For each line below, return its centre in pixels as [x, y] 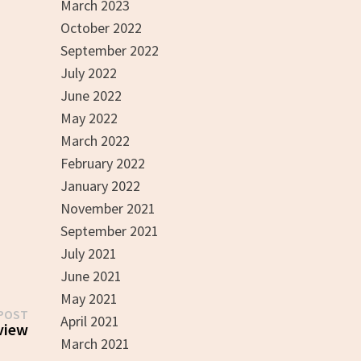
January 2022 [100, 186]
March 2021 [95, 344]
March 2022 [95, 141]
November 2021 [108, 208]
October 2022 [101, 28]
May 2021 [89, 299]
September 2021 [109, 231]
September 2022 [109, 50]
